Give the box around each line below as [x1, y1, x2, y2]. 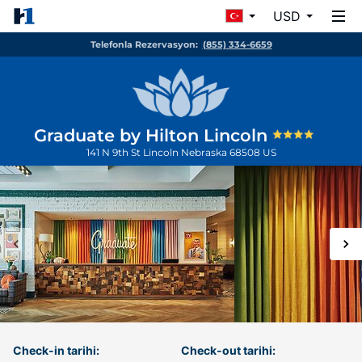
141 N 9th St [86, 146, 143, 158]
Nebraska [180, 146, 229, 158]
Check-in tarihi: [13, 343, 99, 357]
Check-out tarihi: [181, 343, 276, 357]
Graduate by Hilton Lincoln [33, 125, 272, 145]
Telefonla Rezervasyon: [90, 39, 198, 50]
